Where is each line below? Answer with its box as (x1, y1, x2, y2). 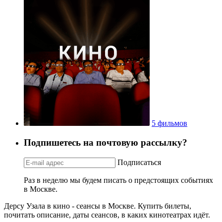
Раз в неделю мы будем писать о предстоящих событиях (24, 175, 213, 184)
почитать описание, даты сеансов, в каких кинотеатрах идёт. (4, 210, 210, 219)
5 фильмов (152, 119, 187, 128)
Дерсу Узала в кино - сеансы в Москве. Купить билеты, (4, 201, 191, 210)
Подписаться (117, 158, 161, 166)
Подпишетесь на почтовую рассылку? (24, 137, 187, 148)
